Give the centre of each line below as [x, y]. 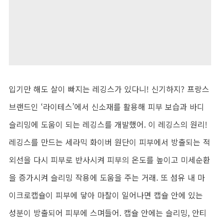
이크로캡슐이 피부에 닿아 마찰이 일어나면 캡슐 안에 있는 [106, 195]
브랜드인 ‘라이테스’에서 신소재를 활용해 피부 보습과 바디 [107, 107]
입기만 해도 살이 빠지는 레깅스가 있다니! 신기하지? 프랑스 [109, 89]
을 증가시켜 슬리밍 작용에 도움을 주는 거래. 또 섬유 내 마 [107, 178]
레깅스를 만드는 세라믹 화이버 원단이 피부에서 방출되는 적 [110, 142]
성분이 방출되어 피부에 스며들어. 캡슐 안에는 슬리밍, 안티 [108, 213]
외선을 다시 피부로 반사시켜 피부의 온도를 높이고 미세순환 [110, 160]
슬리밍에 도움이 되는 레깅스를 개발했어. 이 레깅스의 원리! [108, 124]
